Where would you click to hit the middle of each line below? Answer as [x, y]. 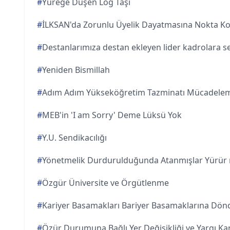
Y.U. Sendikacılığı [74, 138]
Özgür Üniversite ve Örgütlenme [106, 183]
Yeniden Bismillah [76, 70]
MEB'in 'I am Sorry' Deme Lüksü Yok [112, 115]
